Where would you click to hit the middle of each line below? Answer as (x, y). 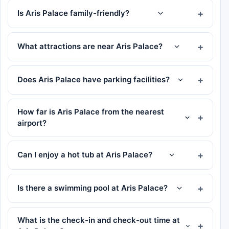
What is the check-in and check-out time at (99, 220)
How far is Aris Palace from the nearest (91, 111)
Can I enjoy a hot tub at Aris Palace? (85, 155)
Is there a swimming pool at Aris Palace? (93, 188)
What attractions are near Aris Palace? (90, 47)
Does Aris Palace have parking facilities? (94, 80)
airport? (32, 123)
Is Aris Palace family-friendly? (73, 13)
